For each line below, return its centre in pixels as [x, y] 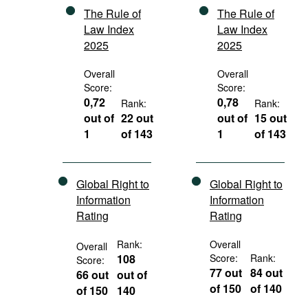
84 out [267, 273]
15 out [271, 118]
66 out [92, 275]
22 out [137, 118]
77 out [226, 273]
